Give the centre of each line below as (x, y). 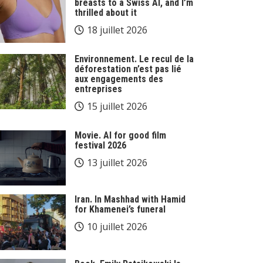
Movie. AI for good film (120, 135)
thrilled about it (106, 12)
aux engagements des (119, 79)
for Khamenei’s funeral (120, 209)
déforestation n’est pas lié (128, 69)
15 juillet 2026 (117, 106)
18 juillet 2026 (117, 30)
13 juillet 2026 (117, 162)
